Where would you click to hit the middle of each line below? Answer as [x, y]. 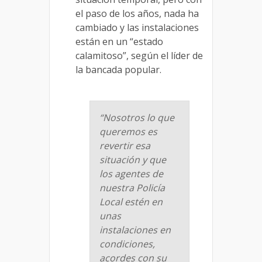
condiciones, [127, 244]
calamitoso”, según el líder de [139, 56]
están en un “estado [119, 42]
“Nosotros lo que [137, 118]
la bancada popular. [118, 70]
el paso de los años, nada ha [137, 14]
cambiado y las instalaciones [137, 28]
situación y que [133, 160]
